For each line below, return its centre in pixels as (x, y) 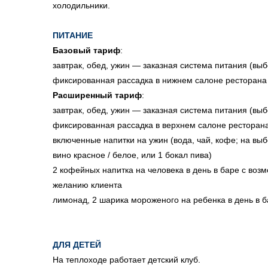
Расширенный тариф (97, 95)
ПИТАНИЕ (73, 35)
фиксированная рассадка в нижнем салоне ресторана (160, 80)
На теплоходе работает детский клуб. (127, 260)
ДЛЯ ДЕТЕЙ (77, 245)
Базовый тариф (86, 50)
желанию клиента (87, 185)
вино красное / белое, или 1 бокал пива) (132, 155)
